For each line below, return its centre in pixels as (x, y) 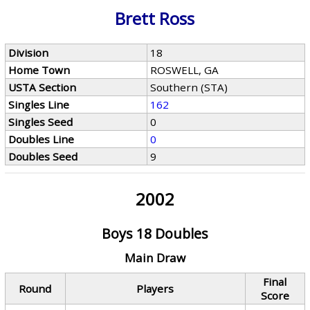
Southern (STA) (189, 87)
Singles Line (39, 104)
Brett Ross (155, 18)
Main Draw (155, 258)
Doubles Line (42, 139)
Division (29, 53)
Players (155, 289)
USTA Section (43, 87)
